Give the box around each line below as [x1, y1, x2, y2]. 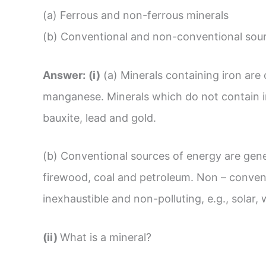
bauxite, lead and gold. [43, 111, 156, 124]
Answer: [43, 68, 85, 81]
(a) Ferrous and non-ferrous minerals [43, 8, 229, 21]
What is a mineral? [60, 231, 151, 244]
